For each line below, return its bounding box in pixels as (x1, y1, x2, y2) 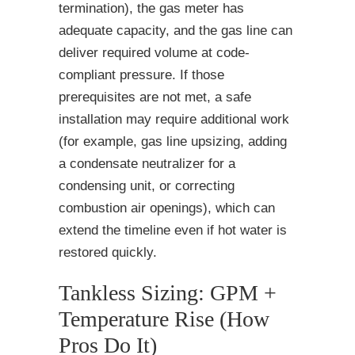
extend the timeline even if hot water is (59, 223, 287, 239)
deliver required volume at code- (59, 45, 250, 61)
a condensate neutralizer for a (59, 156, 235, 172)
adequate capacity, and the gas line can (59, 23, 292, 39)
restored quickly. (59, 245, 157, 261)
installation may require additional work (59, 112, 289, 128)
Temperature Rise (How (59, 307, 269, 332)
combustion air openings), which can (59, 200, 275, 216)
